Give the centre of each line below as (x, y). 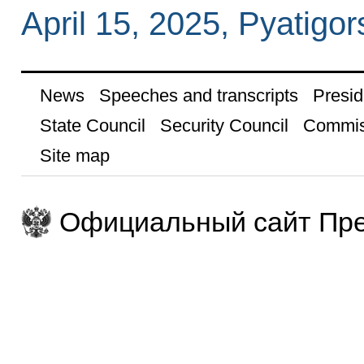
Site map (74, 156)
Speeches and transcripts (198, 96)
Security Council (224, 126)
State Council (92, 126)
